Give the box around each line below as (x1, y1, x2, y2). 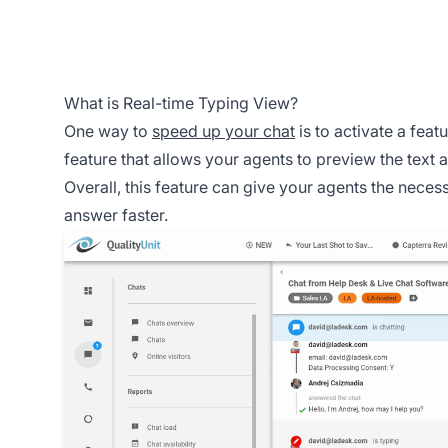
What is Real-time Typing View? (64, 92, 298, 113)
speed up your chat (152, 120, 295, 141)
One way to (64, 120, 152, 141)
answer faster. (64, 204, 168, 225)
